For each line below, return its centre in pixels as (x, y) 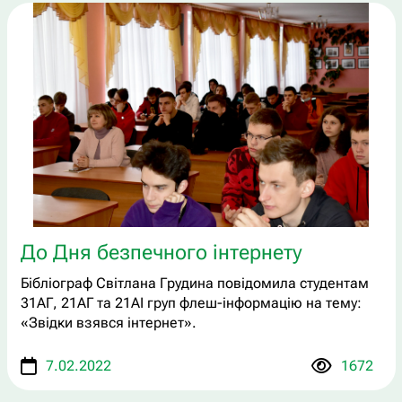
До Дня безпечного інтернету (161, 252)
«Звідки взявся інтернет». (108, 322)
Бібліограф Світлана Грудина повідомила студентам (194, 283)
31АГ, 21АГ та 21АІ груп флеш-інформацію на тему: (191, 302)
